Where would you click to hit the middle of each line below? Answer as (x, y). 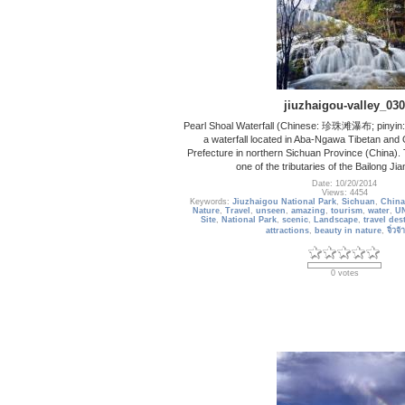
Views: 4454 (344, 193)
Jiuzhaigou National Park (284, 202)
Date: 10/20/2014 (344, 184)
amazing (308, 211)
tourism (347, 211)
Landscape (335, 220)
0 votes (344, 273)
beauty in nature (348, 231)
